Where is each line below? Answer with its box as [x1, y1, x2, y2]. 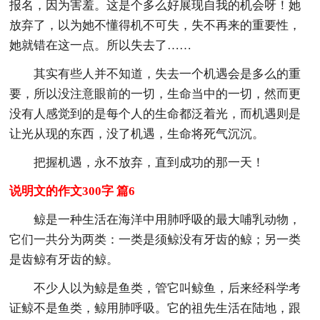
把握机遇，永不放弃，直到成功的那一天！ [34, 155, 265, 169]
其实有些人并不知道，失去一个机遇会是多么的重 [34, 66, 301, 81]
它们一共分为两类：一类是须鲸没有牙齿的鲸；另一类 [9, 232, 301, 246]
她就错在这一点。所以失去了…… [9, 38, 192, 52]
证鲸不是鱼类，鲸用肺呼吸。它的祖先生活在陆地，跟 [9, 301, 301, 315]
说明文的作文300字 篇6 [9, 184, 136, 198]
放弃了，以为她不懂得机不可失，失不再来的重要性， [9, 18, 301, 32]
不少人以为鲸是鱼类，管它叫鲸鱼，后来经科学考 [34, 281, 301, 295]
